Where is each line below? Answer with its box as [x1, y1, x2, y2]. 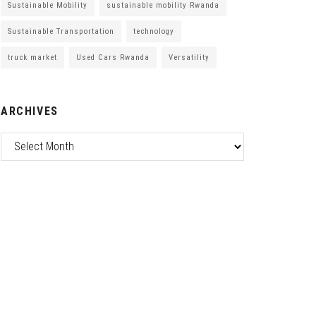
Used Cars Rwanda [76, 52, 150, 62]
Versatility [169, 52, 209, 62]
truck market [8, 52, 57, 62]
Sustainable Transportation [8, 26, 114, 36]
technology [133, 26, 174, 36]
